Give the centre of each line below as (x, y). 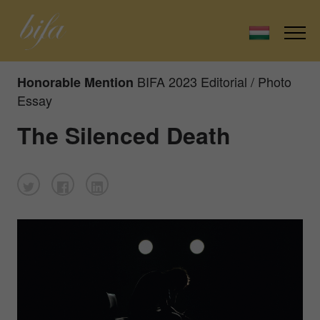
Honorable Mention (75, 82)
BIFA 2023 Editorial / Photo (214, 81)
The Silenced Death (124, 135)
